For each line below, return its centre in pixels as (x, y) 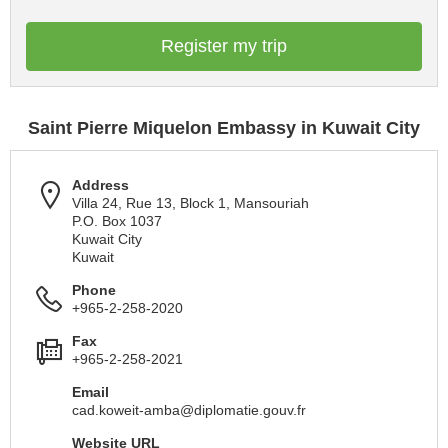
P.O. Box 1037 (117, 221)
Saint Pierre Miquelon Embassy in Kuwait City (224, 128)
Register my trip (224, 46)
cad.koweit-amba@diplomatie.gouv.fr (189, 410)
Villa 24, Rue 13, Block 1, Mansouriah (190, 203)
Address (100, 185)
